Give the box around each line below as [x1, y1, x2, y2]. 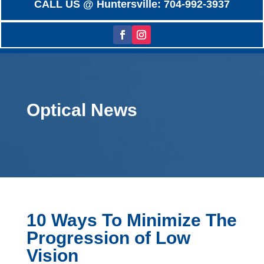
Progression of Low [26, 227, 190, 247]
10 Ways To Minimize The [26, 210, 237, 230]
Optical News [26, 100, 137, 120]
